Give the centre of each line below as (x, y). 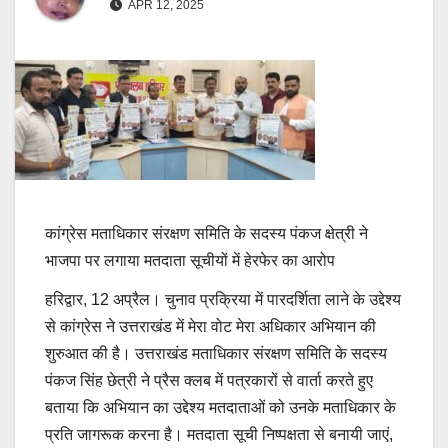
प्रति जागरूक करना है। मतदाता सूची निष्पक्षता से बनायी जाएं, (219, 435)
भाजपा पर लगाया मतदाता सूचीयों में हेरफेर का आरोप (190, 260)
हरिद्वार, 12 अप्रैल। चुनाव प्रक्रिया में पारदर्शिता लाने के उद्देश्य (223, 300)
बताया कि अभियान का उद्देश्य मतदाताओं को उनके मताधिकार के (220, 408)
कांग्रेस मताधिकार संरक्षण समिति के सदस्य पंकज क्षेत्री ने (206, 233)
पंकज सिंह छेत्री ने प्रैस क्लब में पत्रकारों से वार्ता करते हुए (209, 381)
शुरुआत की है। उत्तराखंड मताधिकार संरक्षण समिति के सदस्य (216, 354)
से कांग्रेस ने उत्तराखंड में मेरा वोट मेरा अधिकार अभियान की (210, 327)
